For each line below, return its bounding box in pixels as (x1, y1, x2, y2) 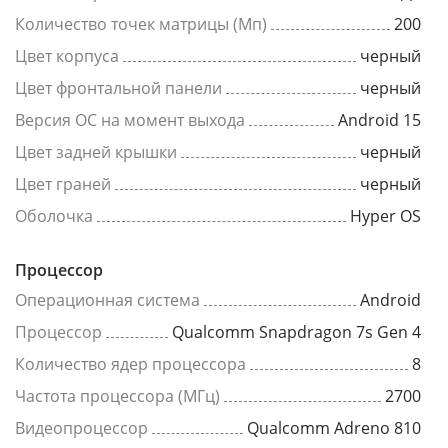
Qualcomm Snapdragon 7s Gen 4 (172, 321, 421, 343)
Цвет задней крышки (15, 141, 177, 163)
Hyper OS (350, 205, 421, 227)
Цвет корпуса (15, 45, 119, 67)
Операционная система (15, 289, 200, 311)
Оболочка (15, 205, 93, 227)
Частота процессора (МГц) (15, 385, 220, 407)
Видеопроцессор (15, 417, 148, 439)
